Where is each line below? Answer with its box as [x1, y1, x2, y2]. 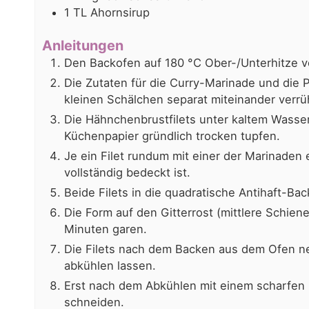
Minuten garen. [63, 222, 147, 237]
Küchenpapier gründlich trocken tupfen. [63, 129, 280, 143]
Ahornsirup [90, 6, 150, 20]
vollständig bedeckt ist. [63, 166, 190, 180]
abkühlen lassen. [63, 259, 156, 273]
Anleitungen [41, 37, 123, 54]
